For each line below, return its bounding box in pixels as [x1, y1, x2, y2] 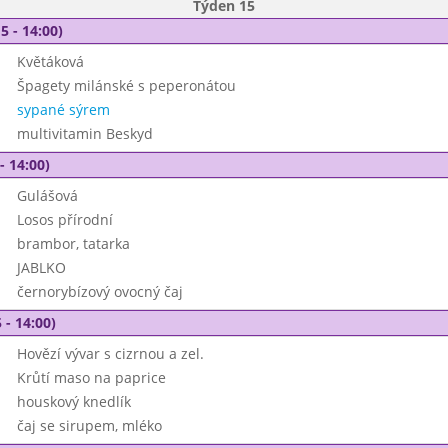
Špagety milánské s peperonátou [16, 76, 236, 95]
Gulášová [16, 186, 78, 205]
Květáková [16, 52, 84, 71]
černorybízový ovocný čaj [16, 282, 183, 301]
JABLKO [16, 258, 66, 277]
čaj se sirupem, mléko [16, 416, 162, 435]
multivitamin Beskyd [16, 124, 153, 143]
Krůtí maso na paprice [16, 368, 166, 387]
